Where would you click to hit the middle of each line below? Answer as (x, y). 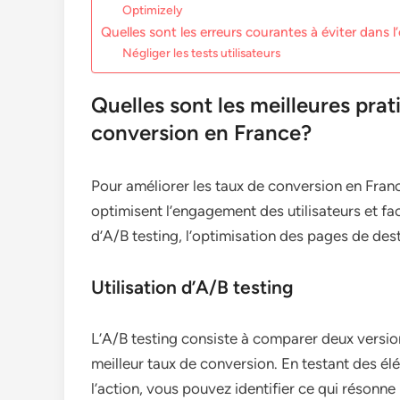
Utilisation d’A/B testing (192, 287)
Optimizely (153, 10)
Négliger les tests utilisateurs (202, 53)
